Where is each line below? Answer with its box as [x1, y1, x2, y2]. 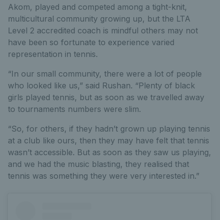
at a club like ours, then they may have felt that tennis [8, 136, 209, 146]
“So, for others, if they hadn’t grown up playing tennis [8, 124, 210, 134]
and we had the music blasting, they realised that [8, 159, 189, 169]
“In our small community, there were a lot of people [8, 69, 202, 79]
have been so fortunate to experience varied [8, 37, 174, 48]
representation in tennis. [8, 49, 98, 59]
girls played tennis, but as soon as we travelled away [8, 92, 204, 103]
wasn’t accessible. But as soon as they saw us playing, [8, 147, 211, 158]
